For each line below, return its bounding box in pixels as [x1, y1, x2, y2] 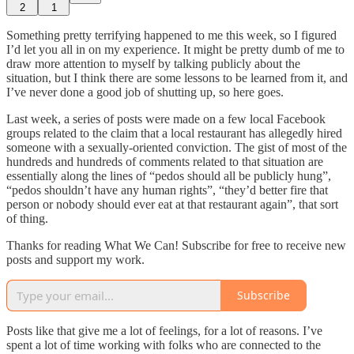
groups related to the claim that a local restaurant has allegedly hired [6, 126, 342, 140]
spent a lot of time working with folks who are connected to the [6, 337, 321, 352]
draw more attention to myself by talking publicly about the [6, 56, 300, 70]
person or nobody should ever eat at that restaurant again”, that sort [6, 197, 338, 211]
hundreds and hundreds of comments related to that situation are [6, 154, 323, 168]
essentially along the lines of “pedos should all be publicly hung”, [6, 168, 331, 183]
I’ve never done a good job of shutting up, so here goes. [6, 85, 284, 99]
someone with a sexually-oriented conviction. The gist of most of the [6, 140, 347, 154]
